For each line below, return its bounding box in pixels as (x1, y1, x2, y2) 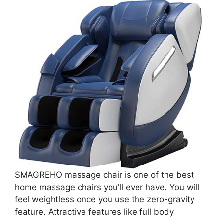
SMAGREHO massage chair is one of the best (15, 170, 194, 180)
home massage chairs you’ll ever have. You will (15, 182, 199, 192)
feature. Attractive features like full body (15, 207, 174, 217)
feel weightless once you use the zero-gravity (15, 194, 194, 205)
